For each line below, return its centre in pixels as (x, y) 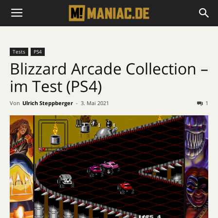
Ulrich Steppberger (48, 103)
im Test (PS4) (56, 86)
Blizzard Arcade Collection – (109, 68)
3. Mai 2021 (95, 103)
